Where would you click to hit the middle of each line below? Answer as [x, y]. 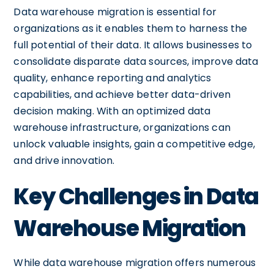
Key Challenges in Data [136, 196]
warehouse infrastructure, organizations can [122, 127]
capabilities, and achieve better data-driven [122, 94]
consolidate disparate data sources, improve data [136, 61]
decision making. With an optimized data [112, 111]
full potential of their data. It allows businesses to [133, 45]
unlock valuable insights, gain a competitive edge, [134, 144]
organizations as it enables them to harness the [131, 28]
